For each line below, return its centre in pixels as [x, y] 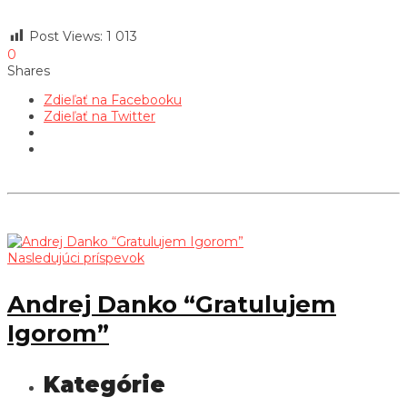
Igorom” [58, 333]
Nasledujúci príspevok [76, 258]
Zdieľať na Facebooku [113, 99]
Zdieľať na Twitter [99, 116]
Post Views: [66, 36]
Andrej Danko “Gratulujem [172, 304]
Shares [29, 70]
